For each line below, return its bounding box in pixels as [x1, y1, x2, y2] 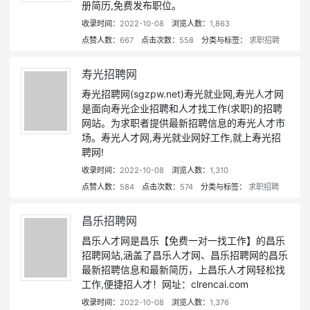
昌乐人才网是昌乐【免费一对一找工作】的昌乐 [82, 235, 285, 247]
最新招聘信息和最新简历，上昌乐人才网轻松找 [82, 264, 285, 276]
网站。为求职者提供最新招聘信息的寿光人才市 [82, 117, 285, 129]
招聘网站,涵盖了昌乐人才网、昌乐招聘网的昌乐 [82, 249, 288, 262]
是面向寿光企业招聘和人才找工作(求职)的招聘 [82, 102, 282, 115]
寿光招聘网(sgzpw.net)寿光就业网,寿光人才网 [82, 88, 284, 100]
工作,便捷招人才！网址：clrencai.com [82, 278, 248, 291]
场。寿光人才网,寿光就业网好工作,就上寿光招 [82, 131, 281, 144]
